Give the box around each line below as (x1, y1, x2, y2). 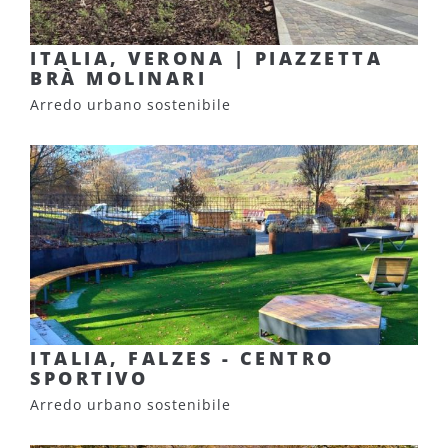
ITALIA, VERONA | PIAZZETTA (30, 46, 383, 70)
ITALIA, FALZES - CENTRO (30, 346, 335, 370)
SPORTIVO (30, 366, 148, 390)
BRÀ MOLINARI (30, 66, 207, 90)
